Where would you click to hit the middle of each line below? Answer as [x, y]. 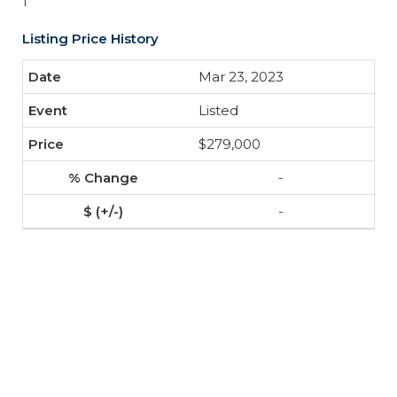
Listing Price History [90, 39]
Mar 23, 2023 [241, 77]
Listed [218, 110]
